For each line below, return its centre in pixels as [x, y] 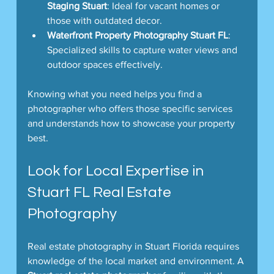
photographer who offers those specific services [131, 108]
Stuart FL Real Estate [101, 192]
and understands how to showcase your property [132, 123]
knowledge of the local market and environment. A [137, 261]
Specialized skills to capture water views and [143, 50]
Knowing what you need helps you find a [116, 94]
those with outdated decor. [104, 20]
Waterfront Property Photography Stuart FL [137, 35]
